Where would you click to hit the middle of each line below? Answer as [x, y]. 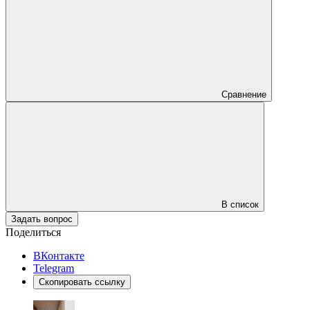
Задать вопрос [42, 219]
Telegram [54, 268]
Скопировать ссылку [82, 282]
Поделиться [33, 232]
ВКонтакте [59, 255]
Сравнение [244, 94]
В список [240, 204]
